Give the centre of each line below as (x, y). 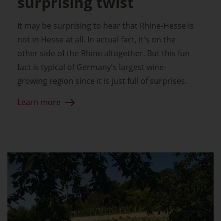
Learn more (39, 102)
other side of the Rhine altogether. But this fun (104, 54)
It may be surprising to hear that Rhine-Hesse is (106, 26)
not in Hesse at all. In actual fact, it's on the (96, 40)
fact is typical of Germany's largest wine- (92, 67)
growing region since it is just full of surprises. (102, 81)
